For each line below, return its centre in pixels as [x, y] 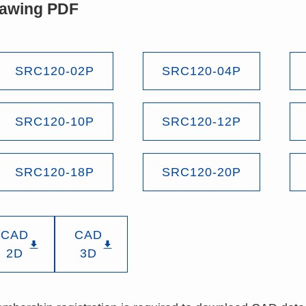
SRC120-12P [201, 121]
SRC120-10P [54, 121]
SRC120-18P [54, 172]
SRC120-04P [201, 71]
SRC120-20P [201, 172]
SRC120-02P [54, 71]
